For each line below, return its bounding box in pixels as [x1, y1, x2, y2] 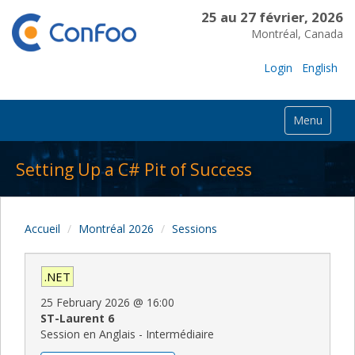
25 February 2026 [40, 294, 130, 310]
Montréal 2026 [78, 220, 154, 236]
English [302, 59, 338, 75]
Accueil [25, 220, 60, 236]
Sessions [172, 220, 217, 236]
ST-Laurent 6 [40, 310, 114, 326]
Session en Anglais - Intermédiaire [40, 326, 214, 342]
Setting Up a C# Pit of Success [16, 158, 252, 181]
